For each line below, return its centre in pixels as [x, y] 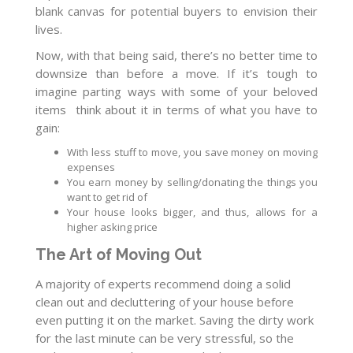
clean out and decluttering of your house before [165, 302]
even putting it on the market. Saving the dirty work [175, 320]
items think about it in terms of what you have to [176, 110]
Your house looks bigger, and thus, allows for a [192, 212]
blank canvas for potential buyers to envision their [176, 11]
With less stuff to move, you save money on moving [192, 152]
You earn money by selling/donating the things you [192, 182]
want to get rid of [107, 197]
